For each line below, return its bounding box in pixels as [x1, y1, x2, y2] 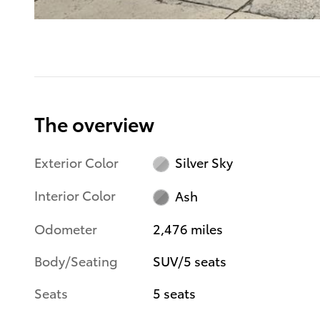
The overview [34, 109, 154, 137]
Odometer [34, 219, 97, 237]
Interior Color [34, 186, 116, 204]
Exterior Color [34, 152, 119, 171]
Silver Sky [174, 153, 233, 171]
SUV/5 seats [153, 251, 227, 269]
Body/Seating [34, 251, 118, 269]
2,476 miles [153, 219, 224, 237]
